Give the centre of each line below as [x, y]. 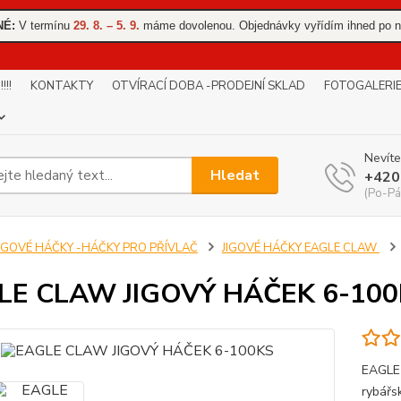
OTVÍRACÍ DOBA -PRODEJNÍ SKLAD [209, 86]
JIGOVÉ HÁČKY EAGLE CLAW [300, 248]
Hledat [235, 175]
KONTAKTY [62, 86]
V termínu [44, 26]
